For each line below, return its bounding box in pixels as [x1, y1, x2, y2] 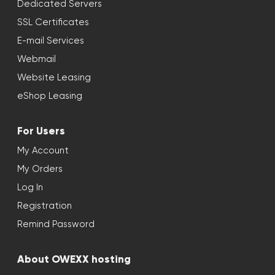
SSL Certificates [17, 17, 89, 28]
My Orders [17, 163, 63, 174]
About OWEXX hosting [17, 253, 131, 266]
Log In [17, 182, 43, 193]
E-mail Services [17, 35, 84, 46]
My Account [17, 145, 69, 156]
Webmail [17, 53, 56, 64]
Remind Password [17, 219, 95, 230]
